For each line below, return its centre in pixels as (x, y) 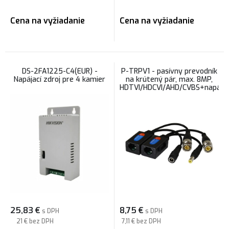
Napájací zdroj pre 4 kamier (60, 79)
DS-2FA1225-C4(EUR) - (60, 71)
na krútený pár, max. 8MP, (169, 79)
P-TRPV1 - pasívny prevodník (169, 71)
